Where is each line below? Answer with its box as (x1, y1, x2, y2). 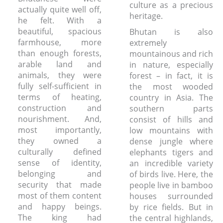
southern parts (129, 103, 213, 114)
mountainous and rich (129, 48, 213, 59)
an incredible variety (129, 158, 213, 169)
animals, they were (18, 69, 102, 81)
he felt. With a (18, 14, 102, 26)
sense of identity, (18, 157, 102, 168)
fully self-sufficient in (18, 80, 102, 92)
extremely (129, 37, 167, 48)
